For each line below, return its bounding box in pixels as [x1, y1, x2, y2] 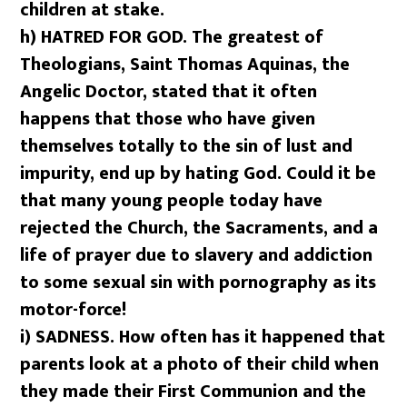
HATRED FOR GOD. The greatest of [41, 21, 324, 53]
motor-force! [20, 293, 127, 325]
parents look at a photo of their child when [20, 348, 380, 380]
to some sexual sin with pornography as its [20, 266, 377, 298]
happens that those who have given [20, 103, 316, 134]
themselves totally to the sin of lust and [20, 130, 353, 162]
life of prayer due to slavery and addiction [20, 239, 373, 271]
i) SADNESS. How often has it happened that [20, 321, 386, 352]
